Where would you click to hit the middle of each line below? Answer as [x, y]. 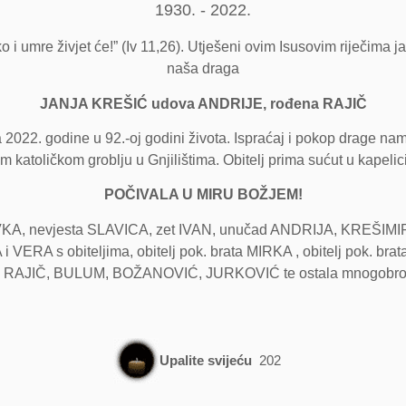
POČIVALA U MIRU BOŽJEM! [203, 195]
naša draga [203, 69]
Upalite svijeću [206, 360]
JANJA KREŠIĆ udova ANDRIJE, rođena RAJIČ [203, 103]
